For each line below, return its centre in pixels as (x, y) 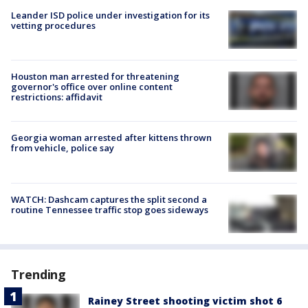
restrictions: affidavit (57, 97)
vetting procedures (53, 25)
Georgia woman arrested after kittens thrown (111, 138)
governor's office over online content (92, 87)
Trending (39, 274)
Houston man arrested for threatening (95, 77)
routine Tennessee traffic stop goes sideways (110, 209)
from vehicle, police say (63, 148)
